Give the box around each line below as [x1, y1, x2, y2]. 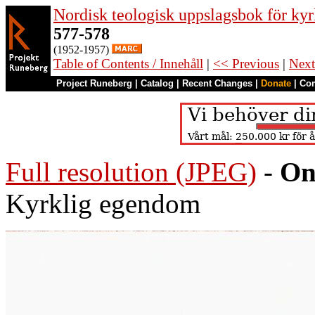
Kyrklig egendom [6, 188, 200, 219]
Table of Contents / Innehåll [53, 56, 203, 71]
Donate [261, 78, 291, 89]
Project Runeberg [56, 78, 132, 89]
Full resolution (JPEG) [6, 157, 257, 187]
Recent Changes [182, 78, 252, 89]
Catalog [141, 78, 174, 89]
